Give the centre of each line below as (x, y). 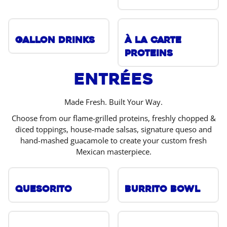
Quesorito (44, 189)
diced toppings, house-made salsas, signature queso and (113, 129)
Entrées (113, 79)
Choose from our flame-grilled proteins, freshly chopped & (113, 118)
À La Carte (153, 40)
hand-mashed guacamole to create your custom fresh (113, 140)
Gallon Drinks (55, 40)
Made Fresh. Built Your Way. (113, 102)
